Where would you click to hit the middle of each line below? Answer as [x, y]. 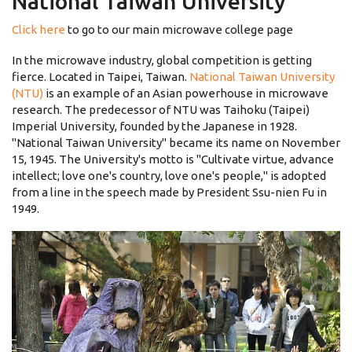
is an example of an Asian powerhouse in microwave [186, 93]
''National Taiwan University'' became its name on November [176, 143]
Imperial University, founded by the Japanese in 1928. [154, 126]
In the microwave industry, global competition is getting [162, 60]
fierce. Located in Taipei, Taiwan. [101, 77]
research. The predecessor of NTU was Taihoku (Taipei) [161, 110]
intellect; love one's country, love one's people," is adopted [169, 176]
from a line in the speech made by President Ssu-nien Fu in [169, 192]
